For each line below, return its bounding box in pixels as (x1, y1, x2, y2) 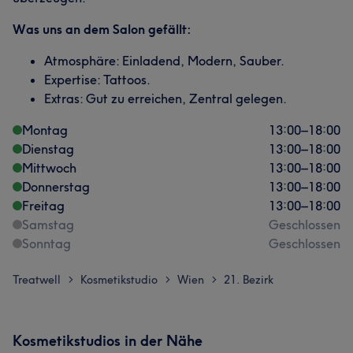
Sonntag (22, 236, 71, 251)
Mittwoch (22, 160, 76, 176)
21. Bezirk (224, 273, 273, 287)
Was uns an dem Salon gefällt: (13, 21, 191, 37)
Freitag (22, 198, 65, 214)
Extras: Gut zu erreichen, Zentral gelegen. (44, 91, 287, 106)
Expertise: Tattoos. (44, 72, 150, 87)
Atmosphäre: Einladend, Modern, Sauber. (44, 53, 284, 69)
